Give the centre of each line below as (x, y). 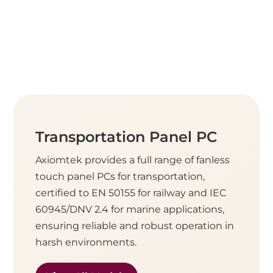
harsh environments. (86, 243)
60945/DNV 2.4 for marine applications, (130, 210)
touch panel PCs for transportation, (120, 177)
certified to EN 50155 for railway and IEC (131, 193)
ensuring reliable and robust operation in (135, 226)
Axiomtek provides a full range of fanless (133, 160)
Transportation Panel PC (126, 137)
